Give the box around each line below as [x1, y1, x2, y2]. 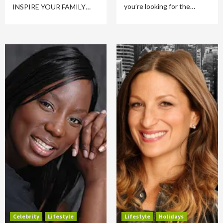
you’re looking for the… [124, 2, 195, 10]
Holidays [159, 213, 184, 220]
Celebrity [13, 213, 39, 220]
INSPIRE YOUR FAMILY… [12, 2, 91, 11]
